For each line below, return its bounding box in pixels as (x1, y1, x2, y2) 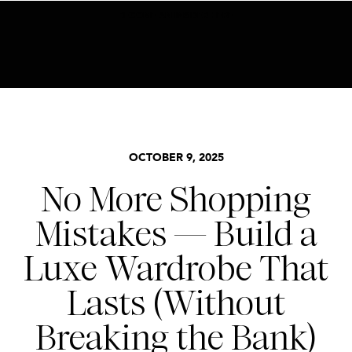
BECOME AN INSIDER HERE (118, 12, 233, 20)
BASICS (128, 130, 176, 145)
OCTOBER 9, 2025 (128, 152, 224, 164)
